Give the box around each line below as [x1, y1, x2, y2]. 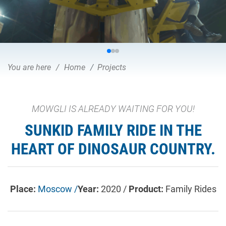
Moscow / [37, 183, 78, 194]
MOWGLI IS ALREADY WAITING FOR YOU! [31, 103, 195, 114]
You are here [8, 63, 51, 72]
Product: [128, 183, 165, 194]
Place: [10, 183, 38, 194]
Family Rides [165, 183, 216, 194]
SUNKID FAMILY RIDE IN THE [24, 121, 202, 140]
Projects [97, 63, 126, 72]
